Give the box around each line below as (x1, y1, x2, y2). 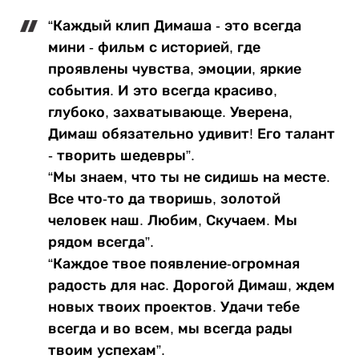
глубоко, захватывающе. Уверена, (48, 104, 292, 121)
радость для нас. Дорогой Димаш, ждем (48, 277, 335, 294)
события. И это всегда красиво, (48, 83, 277, 99)
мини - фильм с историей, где (48, 39, 260, 56)
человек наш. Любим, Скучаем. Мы (48, 212, 297, 229)
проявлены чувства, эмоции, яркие (48, 61, 301, 78)
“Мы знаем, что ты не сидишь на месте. (48, 169, 330, 186)
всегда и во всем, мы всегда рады (48, 321, 292, 337)
